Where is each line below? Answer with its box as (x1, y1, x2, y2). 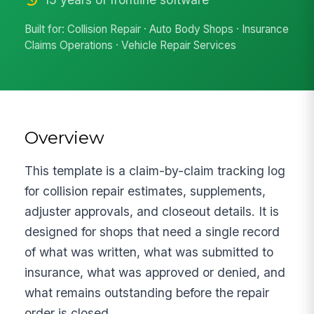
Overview (25, 126, 105, 148)
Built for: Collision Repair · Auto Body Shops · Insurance (25, 22, 289, 36)
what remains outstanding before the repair (25, 285, 270, 300)
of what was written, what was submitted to (25, 244, 274, 259)
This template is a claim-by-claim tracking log (25, 163, 286, 178)
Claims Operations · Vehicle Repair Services (25, 39, 237, 53)
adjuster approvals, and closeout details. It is (25, 203, 280, 219)
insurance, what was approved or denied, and (25, 264, 286, 280)
